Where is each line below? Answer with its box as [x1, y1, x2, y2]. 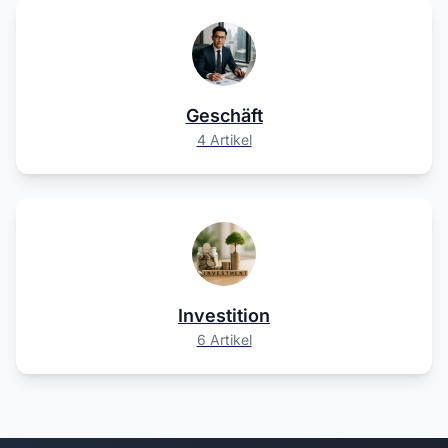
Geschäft [185, 105, 263, 126]
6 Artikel [196, 331, 252, 348]
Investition [178, 305, 270, 326]
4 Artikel [196, 131, 252, 148]
